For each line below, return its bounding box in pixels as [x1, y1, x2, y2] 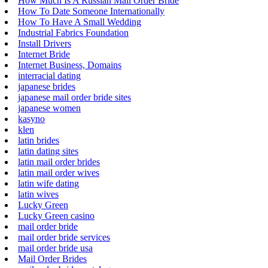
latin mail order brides [18, 156, 100, 167]
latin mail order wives [18, 167, 99, 178]
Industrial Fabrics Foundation [18, 27, 129, 38]
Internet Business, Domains [18, 59, 121, 70]
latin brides [18, 135, 59, 145]
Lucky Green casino [18, 210, 95, 221]
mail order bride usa [18, 242, 93, 253]
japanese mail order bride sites [18, 92, 131, 102]
